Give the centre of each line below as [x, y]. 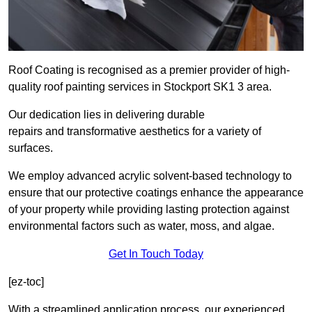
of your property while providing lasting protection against [149, 210]
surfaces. [31, 148]
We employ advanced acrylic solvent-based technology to [150, 176]
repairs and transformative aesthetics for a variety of [135, 132]
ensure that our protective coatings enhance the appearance [156, 193]
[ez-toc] [26, 282]
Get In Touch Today [156, 254]
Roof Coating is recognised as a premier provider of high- [149, 70]
